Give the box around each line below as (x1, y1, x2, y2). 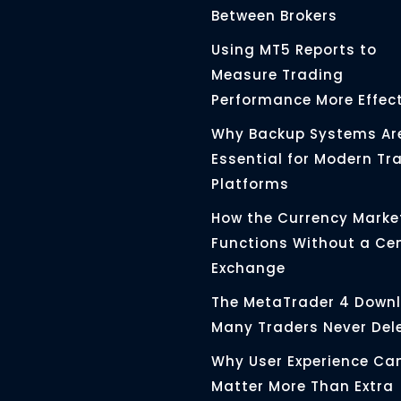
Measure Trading (211, 64, 344, 84)
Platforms (211, 174, 289, 193)
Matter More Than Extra (211, 376, 394, 396)
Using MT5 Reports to (211, 39, 377, 59)
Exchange (211, 258, 286, 277)
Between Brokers (211, 5, 337, 25)
